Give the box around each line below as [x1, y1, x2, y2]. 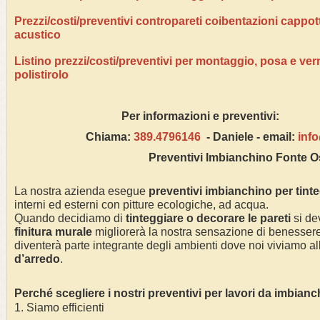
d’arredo [14, 253, 60, 265]
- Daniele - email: [201, 131, 298, 143]
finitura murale [14, 226, 92, 238]
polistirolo [14, 69, 69, 81]
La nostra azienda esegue [14, 185, 149, 197]
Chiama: [86, 131, 134, 143]
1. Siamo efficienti [14, 301, 104, 314]
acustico [14, 29, 61, 41]
